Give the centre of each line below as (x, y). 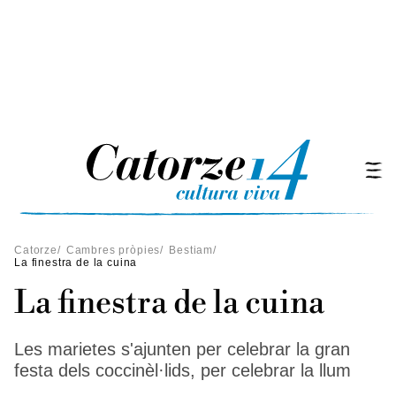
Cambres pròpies (113, 250)
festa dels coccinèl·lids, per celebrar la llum (183, 370)
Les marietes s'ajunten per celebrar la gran (182, 349)
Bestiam (191, 250)
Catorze (36, 250)
